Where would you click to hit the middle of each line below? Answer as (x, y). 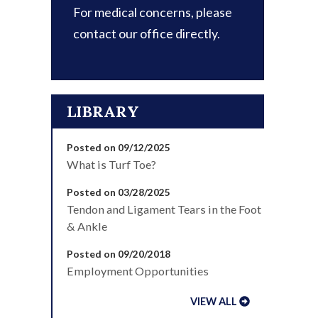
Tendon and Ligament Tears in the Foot (164, 209)
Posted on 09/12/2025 (119, 147)
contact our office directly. (147, 33)
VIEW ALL (214, 301)
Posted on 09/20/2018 (119, 254)
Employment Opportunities (138, 271)
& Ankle (87, 226)
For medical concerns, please (153, 12)
